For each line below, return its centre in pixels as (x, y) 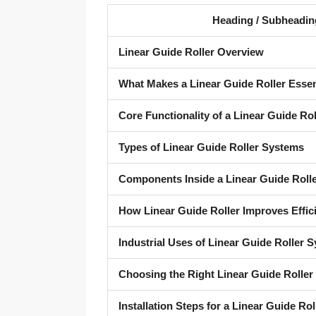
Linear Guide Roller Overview (191, 52)
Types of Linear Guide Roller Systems (211, 147)
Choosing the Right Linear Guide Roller (216, 274)
